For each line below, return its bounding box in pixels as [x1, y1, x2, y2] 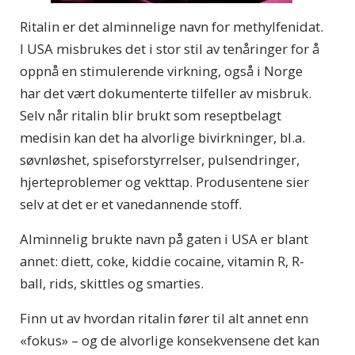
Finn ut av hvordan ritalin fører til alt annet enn [20, 308, 308, 327]
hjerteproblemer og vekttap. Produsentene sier [20, 172, 309, 191]
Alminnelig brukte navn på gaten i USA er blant [20, 229, 308, 248]
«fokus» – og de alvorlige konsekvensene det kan [20, 330, 319, 349]
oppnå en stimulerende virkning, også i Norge [20, 61, 303, 80]
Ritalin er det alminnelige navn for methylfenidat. [20, 17, 323, 36]
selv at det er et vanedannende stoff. [20, 194, 242, 213]
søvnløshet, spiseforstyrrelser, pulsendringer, [20, 150, 300, 169]
